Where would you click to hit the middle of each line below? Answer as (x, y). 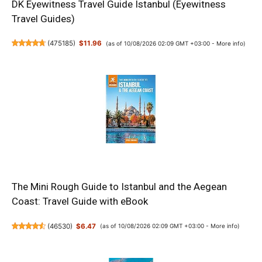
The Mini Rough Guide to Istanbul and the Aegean (119, 187)
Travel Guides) (43, 18)
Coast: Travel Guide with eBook (80, 201)
